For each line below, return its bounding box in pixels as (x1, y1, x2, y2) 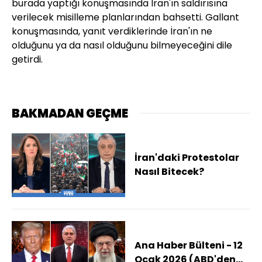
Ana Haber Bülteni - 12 (135, 239, 243, 253)
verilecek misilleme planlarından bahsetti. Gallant (12, 10, 239, 24)
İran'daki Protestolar (135, 151, 239, 165)
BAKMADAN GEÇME (12, 105, 128, 122)
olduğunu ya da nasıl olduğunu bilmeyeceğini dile (12, 38, 232, 52)
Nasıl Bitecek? (135, 165, 204, 179)
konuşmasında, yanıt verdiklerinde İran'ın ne (12, 24, 212, 38)
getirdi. (12, 52, 43, 66)
